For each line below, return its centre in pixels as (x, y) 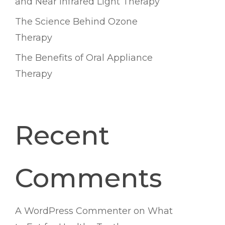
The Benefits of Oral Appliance (84, 58)
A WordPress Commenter (73, 211)
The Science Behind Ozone (76, 22)
